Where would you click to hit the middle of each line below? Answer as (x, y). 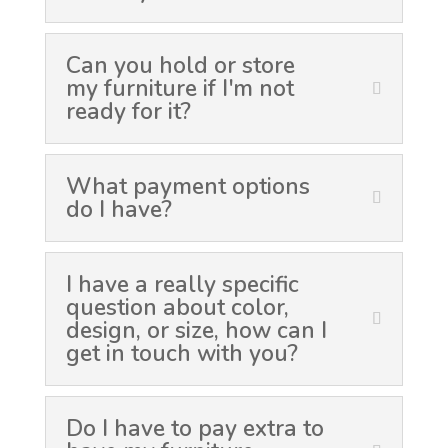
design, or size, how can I (196, 330)
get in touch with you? (181, 353)
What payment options (187, 186)
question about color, (177, 307)
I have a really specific (182, 284)
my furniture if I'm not (179, 88)
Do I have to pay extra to (194, 428)
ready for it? (128, 111)
